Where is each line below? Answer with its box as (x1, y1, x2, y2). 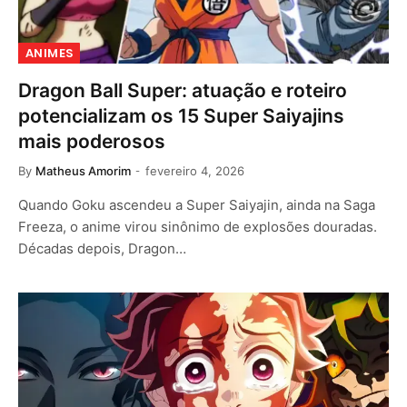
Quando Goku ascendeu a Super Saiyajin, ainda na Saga (18, 196, 375, 213)
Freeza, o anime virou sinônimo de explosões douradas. (18, 218, 377, 235)
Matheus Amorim (35, 164, 131, 178)
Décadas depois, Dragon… (18, 240, 186, 257)
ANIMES (25, 45, 74, 62)
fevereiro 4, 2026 (145, 164, 244, 178)
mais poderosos (18, 130, 165, 153)
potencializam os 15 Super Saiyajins (18, 104, 344, 127)
